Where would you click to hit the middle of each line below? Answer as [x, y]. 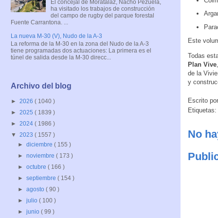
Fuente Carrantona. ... [39, 22]
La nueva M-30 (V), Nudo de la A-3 [56, 36]
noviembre [41, 155]
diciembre [40, 144]
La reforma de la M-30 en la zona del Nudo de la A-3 [80, 44]
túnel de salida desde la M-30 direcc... [61, 58]
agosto [36, 189]
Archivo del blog [41, 86]
